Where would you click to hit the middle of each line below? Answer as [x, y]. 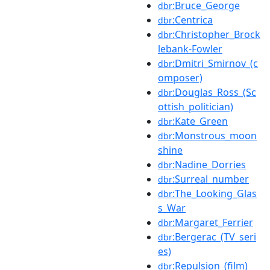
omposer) [180, 77]
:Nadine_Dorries [209, 164]
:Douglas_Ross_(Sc [214, 92]
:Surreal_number [211, 179]
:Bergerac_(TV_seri [214, 237]
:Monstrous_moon [215, 135]
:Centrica [193, 20]
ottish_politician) [196, 106]
